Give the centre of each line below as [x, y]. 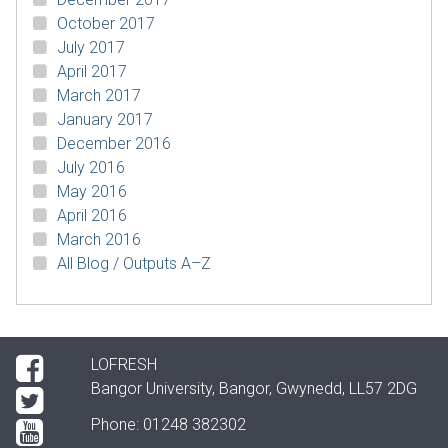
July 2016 [91, 167]
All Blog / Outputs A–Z [134, 263]
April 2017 [92, 71]
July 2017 [91, 47]
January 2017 [105, 119]
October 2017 [106, 23]
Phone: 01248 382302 [168, 424]
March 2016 [99, 239]
